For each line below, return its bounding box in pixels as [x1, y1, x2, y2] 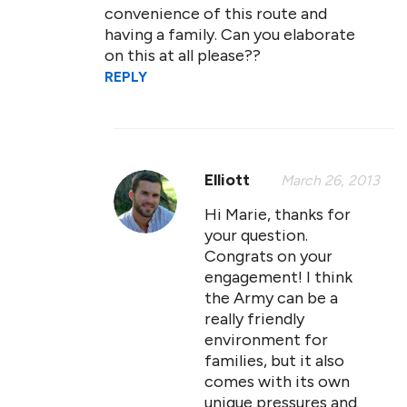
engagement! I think [204, 267, 352, 287]
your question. [204, 225, 308, 245]
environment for [204, 330, 328, 350]
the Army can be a [204, 288, 338, 308]
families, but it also [204, 351, 344, 371]
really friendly [204, 309, 304, 329]
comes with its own [204, 372, 350, 392]
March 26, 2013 [281, 172, 380, 189]
